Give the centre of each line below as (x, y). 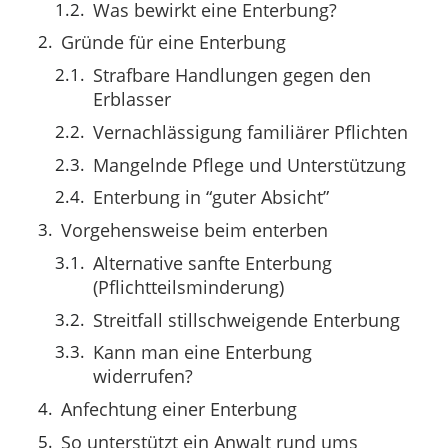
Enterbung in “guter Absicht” (211, 197)
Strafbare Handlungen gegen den (232, 75)
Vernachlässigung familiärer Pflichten (250, 131)
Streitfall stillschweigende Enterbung (246, 319)
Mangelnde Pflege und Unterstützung (249, 164)
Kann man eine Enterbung (202, 352)
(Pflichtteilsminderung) (188, 286)
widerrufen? (143, 376)
